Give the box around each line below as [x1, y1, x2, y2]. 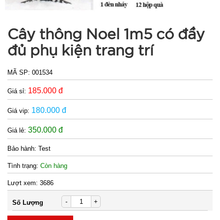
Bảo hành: [7, 145, 38, 152]
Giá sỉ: [7, 87, 28, 95]
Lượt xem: [7, 179, 40, 187]
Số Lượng [12, 199, 43, 206]
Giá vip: [7, 107, 31, 114]
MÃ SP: [7, 69, 32, 76]
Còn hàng [40, 162, 67, 169]
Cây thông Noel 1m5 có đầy [7, 26, 205, 42]
